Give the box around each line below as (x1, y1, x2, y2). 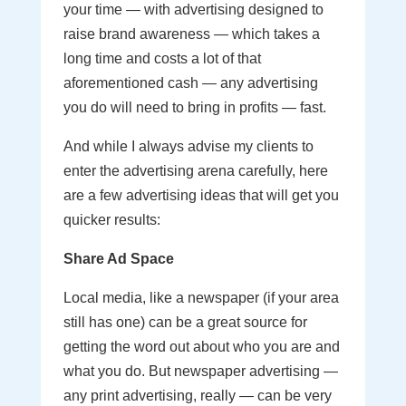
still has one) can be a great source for (63, 314, 307, 330)
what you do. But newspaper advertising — (63, 363, 338, 379)
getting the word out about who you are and (63, 339, 340, 354)
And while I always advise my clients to (63, 139, 314, 154)
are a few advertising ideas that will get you (63, 188, 339, 203)
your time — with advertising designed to (63, 2, 324, 17)
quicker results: (63, 212, 160, 227)
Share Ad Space (63, 251, 174, 266)
